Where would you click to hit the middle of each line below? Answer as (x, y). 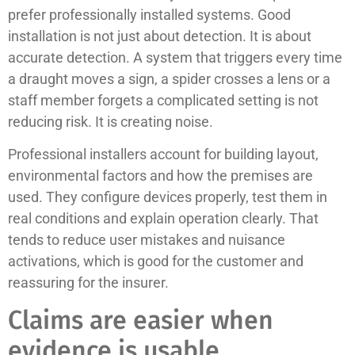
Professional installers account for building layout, (163, 155)
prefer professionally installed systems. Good (149, 15)
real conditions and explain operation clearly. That (163, 219)
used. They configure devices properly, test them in (168, 197)
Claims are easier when (141, 320)
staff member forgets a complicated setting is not (163, 101)
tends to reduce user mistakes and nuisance (147, 240)
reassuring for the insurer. (88, 283)
